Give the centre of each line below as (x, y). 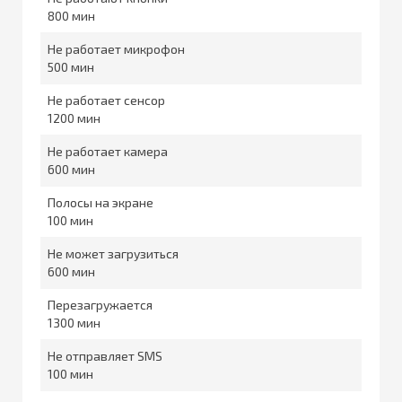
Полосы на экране (100, 202)
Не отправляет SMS (105, 355)
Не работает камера (108, 151)
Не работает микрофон (116, 48)
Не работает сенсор (106, 100)
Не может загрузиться (113, 253)
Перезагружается (100, 304)
